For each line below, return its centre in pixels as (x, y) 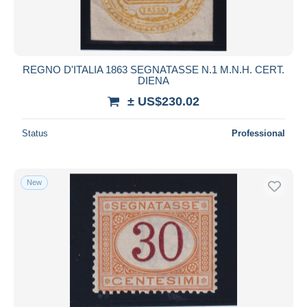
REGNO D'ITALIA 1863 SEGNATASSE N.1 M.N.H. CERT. (153, 69)
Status (35, 133)
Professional (258, 133)
